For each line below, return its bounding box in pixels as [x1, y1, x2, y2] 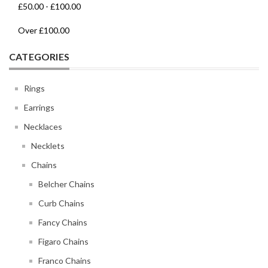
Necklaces [24, 121, 62, 132]
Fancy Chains [38, 217, 87, 227]
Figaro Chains [38, 236, 89, 246]
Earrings [24, 102, 54, 112]
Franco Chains [38, 255, 91, 266]
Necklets [31, 140, 65, 151]
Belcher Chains [38, 178, 95, 189]
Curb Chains [38, 197, 84, 208]
